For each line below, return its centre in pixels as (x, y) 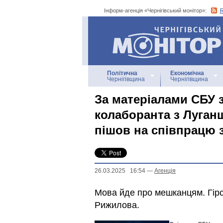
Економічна (187, 73)
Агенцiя (165, 171)
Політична (122, 73)
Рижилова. (117, 205)
